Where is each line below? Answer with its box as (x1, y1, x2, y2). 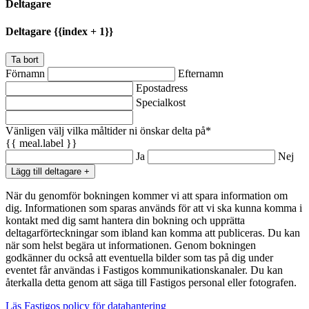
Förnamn (6, 68, 45, 79)
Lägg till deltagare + (45, 166, 90, 177)
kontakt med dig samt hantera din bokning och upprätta (6, 215, 245, 226)
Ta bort (11, 54, 39, 65)
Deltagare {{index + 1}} (6, 25, 113, 37)
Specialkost (136, 97, 186, 108)
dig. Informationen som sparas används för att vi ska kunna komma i (6, 202, 302, 214)
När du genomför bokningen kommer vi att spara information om (6, 190, 288, 201)
